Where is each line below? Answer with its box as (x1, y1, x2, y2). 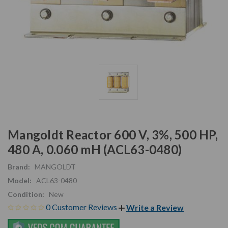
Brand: (8, 162, 30, 171)
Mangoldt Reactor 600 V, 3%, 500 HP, (8, 127, 218, 142)
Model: (8, 176, 32, 185)
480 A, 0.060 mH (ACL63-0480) (8, 141, 182, 157)
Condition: (8, 189, 44, 198)
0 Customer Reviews (46, 202, 119, 212)
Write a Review (126, 203, 184, 213)
